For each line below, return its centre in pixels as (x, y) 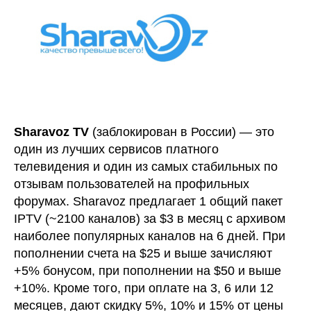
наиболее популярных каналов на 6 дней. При (150, 236)
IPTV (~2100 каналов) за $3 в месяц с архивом (150, 218)
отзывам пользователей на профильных (132, 184)
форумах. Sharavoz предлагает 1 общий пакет (148, 201)
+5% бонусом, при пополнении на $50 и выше (148, 270)
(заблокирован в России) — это (182, 132)
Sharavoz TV (51, 132)
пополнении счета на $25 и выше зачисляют (143, 253)
